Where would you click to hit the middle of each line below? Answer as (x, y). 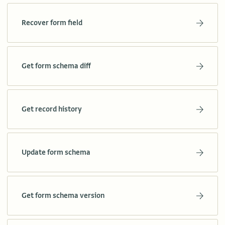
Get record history (52, 109)
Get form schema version (63, 196)
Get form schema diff (56, 66)
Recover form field (52, 23)
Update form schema (56, 152)
